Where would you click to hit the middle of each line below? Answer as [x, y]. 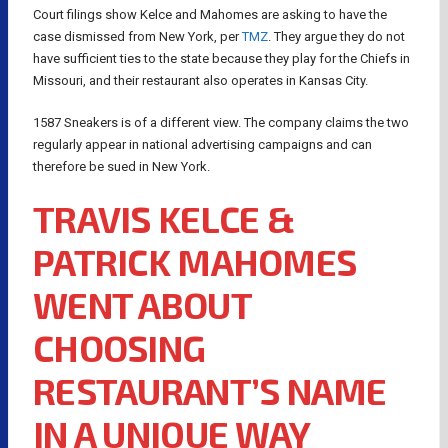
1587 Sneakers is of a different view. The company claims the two [221, 122]
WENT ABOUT [142, 305]
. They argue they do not [336, 37]
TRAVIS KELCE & [163, 219]
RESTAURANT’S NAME [210, 391]
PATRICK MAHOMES [195, 262]
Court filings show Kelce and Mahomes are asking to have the [210, 15]
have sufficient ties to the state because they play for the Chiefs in [221, 59]
